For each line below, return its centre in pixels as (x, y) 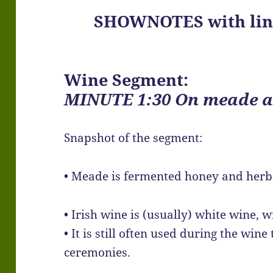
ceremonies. (97, 253)
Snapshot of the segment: (133, 138)
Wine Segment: (126, 80)
